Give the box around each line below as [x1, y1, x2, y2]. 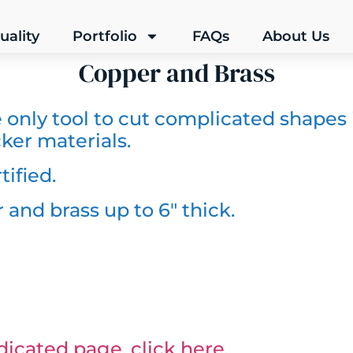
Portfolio [72, 28, 137, 45]
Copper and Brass [78, 56, 275, 91]
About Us [262, 28, 329, 45]
